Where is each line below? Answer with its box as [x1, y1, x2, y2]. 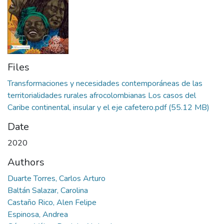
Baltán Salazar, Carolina [7, 184, 88, 196]
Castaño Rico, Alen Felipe [7, 196, 96, 208]
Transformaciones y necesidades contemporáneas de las [7, 77, 202, 89]
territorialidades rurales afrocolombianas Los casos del [7, 89, 196, 101]
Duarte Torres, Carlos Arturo [7, 172, 105, 184]
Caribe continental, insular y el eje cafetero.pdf [7, 101, 166, 113]
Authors [7, 155, 44, 169]
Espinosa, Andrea [7, 208, 68, 220]
